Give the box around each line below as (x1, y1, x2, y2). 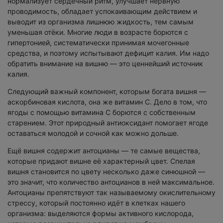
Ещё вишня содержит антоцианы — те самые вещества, (7, 146, 200, 155)
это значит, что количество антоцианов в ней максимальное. (7, 178, 215, 187)
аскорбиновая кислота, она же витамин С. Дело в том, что (7, 98, 207, 107)
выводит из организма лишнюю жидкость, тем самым (7, 17, 194, 26)
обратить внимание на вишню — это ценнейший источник (7, 59, 203, 68)
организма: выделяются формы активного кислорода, (7, 209, 194, 218)
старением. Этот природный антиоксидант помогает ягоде (7, 118, 208, 127)
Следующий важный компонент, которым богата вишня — (7, 87, 206, 96)
